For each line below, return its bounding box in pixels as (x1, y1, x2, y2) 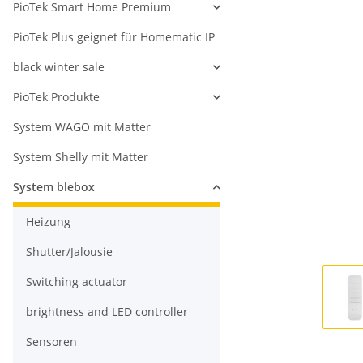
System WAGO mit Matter (13, 119, 151, 135)
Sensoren (26, 334, 77, 350)
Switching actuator (26, 274, 127, 290)
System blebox (13, 179, 95, 195)
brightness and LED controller (26, 304, 188, 320)
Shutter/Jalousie (26, 244, 113, 260)
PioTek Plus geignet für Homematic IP (13, 29, 215, 45)
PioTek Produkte (13, 89, 100, 105)
